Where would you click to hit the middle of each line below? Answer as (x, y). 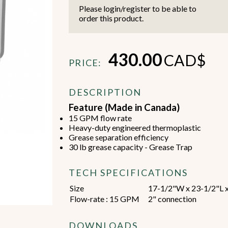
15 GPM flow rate (101, 118)
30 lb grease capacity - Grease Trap (131, 147)
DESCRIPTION (105, 92)
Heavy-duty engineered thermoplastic (135, 127)
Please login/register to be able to (138, 8)
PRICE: (85, 63)
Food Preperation (166, 73)
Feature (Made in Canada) (124, 107)
